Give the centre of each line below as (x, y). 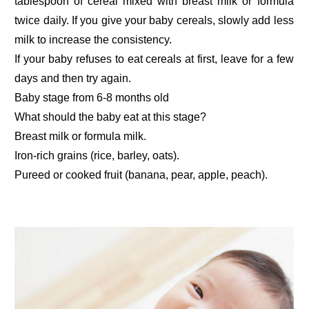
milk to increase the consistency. (93, 40)
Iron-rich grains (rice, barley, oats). (97, 156)
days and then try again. (73, 79)
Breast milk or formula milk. (81, 137)
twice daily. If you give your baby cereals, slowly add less (154, 21)
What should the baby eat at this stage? (111, 117)
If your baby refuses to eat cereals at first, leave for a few (154, 59)
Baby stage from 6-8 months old (92, 98)
